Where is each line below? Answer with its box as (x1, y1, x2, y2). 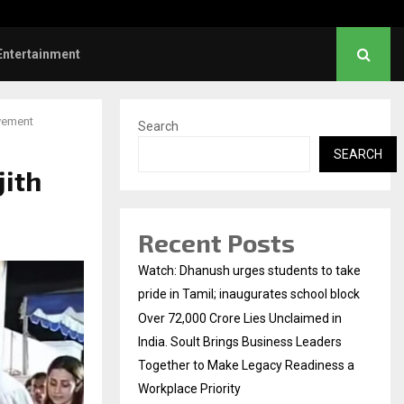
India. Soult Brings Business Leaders (138, 335, 342, 349)
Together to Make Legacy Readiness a (138, 358, 354, 372)
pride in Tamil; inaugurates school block (138, 287, 360, 301)
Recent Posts (138, 227, 295, 258)
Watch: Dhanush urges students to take (138, 263, 361, 278)
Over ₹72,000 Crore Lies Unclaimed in (138, 311, 342, 326)
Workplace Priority (138, 381, 241, 396)
